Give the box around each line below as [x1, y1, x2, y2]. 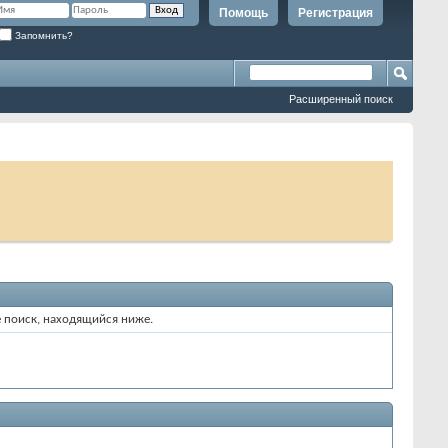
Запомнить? [12, 29, 73, 41]
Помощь [219, 6, 268, 20]
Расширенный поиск [289, 93, 393, 105]
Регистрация [298, 6, 373, 20]
